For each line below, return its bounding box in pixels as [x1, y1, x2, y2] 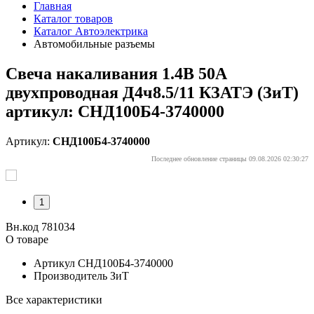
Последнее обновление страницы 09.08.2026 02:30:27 [151, 154, 308, 163]
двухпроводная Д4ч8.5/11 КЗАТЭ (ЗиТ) [6, 83, 299, 102]
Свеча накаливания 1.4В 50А [6, 64, 227, 83]
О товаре [6, 233, 48, 245]
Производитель [34, 269, 107, 282]
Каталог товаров [34, 13, 113, 25]
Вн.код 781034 [6, 220, 75, 233]
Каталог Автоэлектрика [34, 25, 148, 37]
